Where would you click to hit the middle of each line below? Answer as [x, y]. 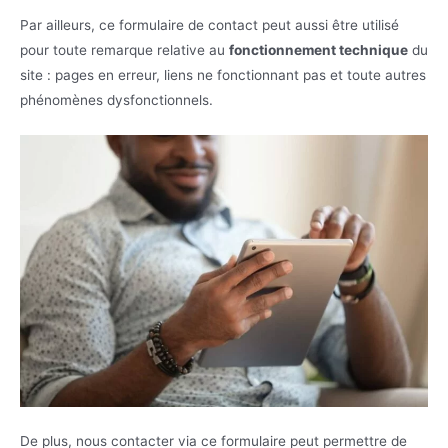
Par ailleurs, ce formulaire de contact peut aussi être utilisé [209, 25]
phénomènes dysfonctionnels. [116, 100]
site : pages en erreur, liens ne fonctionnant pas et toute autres [223, 75]
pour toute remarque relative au [124, 50]
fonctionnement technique [318, 50]
